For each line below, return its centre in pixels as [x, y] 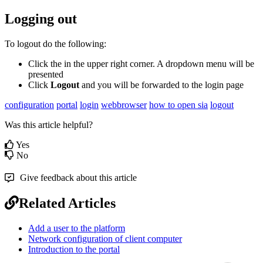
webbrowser [124, 105]
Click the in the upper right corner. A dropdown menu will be [141, 64]
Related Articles [67, 203]
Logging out [41, 19]
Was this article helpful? [49, 125]
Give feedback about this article [78, 178]
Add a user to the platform [77, 228]
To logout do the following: [55, 44]
